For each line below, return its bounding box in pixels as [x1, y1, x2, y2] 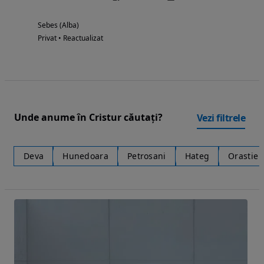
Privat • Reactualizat [38, 32, 103, 43]
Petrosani [127, 150, 166, 161]
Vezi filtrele [196, 111, 245, 124]
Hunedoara [62, 150, 108, 161]
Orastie [228, 150, 259, 161]
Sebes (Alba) [38, 19, 79, 30]
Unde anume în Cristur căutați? [14, 111, 163, 124]
